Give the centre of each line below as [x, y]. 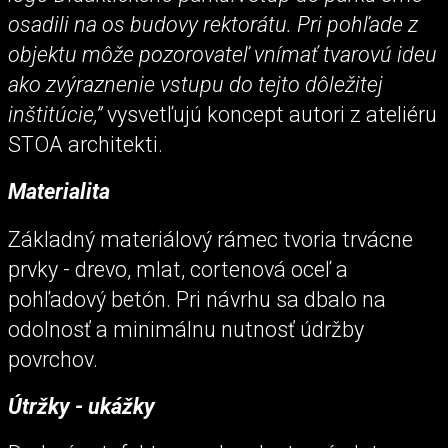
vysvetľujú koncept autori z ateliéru [269, 115]
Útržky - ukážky [81, 406]
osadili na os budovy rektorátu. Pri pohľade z [213, 25]
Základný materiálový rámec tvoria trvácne [210, 239]
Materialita [59, 192]
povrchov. [53, 359]
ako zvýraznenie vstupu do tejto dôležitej [195, 85]
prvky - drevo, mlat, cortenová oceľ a [178, 269]
